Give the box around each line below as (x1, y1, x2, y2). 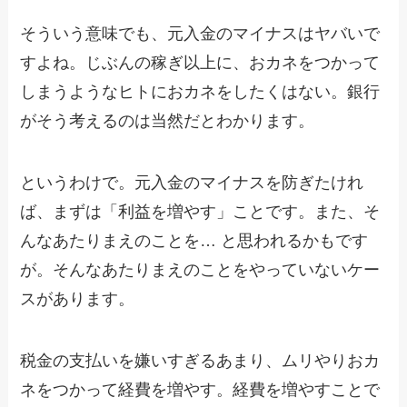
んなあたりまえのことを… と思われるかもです (20, 232, 369, 251)
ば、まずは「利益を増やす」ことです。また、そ (20, 203, 381, 222)
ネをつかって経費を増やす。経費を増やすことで (20, 380, 381, 399)
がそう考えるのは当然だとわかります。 (20, 112, 315, 131)
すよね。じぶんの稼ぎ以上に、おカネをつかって (20, 54, 381, 73)
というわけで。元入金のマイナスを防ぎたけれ (20, 174, 364, 193)
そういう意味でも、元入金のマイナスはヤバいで (20, 25, 381, 44)
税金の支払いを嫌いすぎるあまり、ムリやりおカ (20, 351, 381, 370)
